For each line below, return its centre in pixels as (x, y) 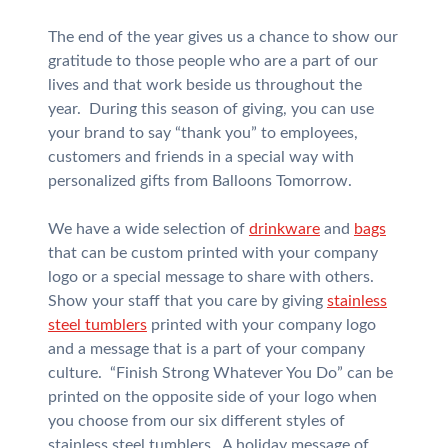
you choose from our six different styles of (196, 421)
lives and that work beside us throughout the (204, 85)
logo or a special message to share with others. (212, 277)
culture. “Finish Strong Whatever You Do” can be (220, 373)
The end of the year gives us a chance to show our (222, 37)
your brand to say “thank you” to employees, (202, 133)
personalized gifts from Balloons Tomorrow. (199, 181)
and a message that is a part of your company (206, 349)
